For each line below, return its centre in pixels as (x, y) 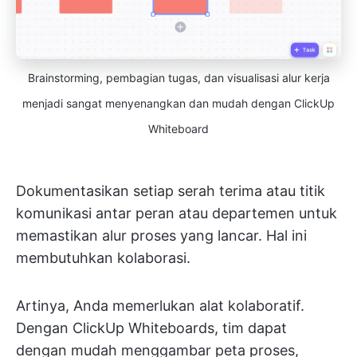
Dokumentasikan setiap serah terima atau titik (171, 191)
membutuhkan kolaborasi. (103, 258)
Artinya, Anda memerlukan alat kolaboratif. (160, 306)
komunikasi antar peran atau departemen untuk (177, 214)
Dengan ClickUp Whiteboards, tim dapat (151, 328)
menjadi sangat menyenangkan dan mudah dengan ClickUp (178, 104)
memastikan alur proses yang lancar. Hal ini (161, 236)
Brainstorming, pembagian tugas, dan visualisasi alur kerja (178, 78)
